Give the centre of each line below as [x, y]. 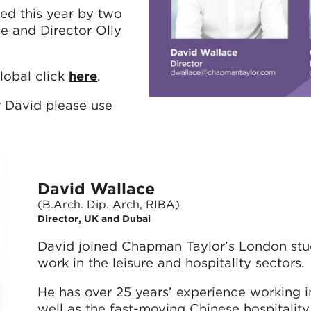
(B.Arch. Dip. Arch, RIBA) [108, 204]
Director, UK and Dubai [94, 219]
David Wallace [96, 188]
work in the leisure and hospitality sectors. [170, 262]
